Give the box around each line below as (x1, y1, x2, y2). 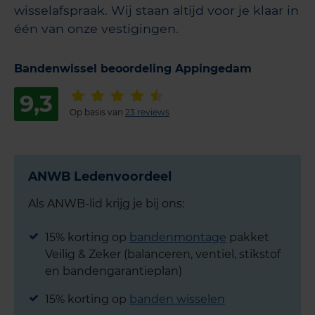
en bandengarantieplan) (45, 264, 182, 278)
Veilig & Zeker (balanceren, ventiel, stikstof (45, 247, 281, 261)
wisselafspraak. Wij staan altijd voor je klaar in (14, 2, 299, 18)
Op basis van (70, 106, 125, 117)
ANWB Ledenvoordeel (28, 168, 172, 184)
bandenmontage (129, 230, 226, 244)
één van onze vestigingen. (14, 20, 179, 36)
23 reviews (125, 106, 169, 117)
